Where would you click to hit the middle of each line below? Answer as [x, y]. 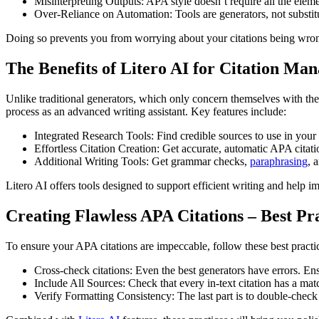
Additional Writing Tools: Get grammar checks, [142, 161]
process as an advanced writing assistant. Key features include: [146, 111]
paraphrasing [279, 161]
